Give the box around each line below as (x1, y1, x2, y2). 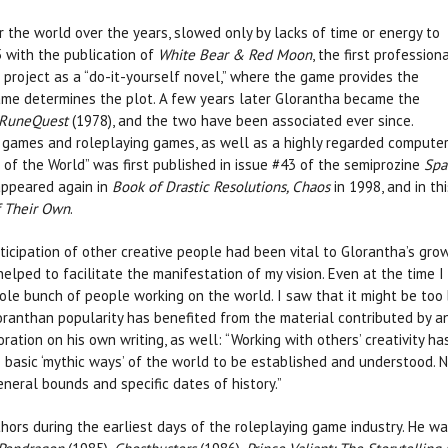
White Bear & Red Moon (158, 45, 312, 65)
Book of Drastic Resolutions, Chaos (112, 177, 334, 197)
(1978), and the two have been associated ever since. (68, 111, 413, 131)
